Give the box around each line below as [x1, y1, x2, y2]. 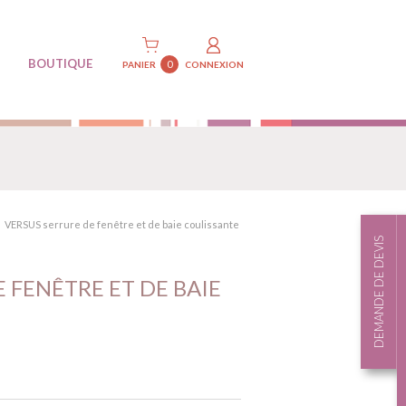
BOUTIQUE [27, 56, 92, 71]
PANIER [122, 59, 156, 70]
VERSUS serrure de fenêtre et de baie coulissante [4, 218, 239, 230]
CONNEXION [184, 59, 244, 70]
